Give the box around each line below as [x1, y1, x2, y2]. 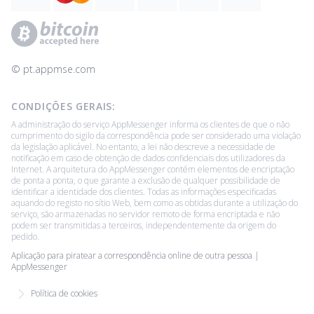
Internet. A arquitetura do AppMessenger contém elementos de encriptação [11, 163, 294, 175]
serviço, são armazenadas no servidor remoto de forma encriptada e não [11, 207, 280, 220]
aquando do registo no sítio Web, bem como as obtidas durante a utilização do [11, 196, 298, 209]
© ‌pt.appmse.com [11, 62, 95, 76]
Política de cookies [31, 287, 97, 299]
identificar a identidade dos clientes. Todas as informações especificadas [11, 185, 276, 198]
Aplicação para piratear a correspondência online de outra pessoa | [11, 249, 259, 261]
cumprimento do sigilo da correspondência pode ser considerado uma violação [11, 129, 301, 142]
